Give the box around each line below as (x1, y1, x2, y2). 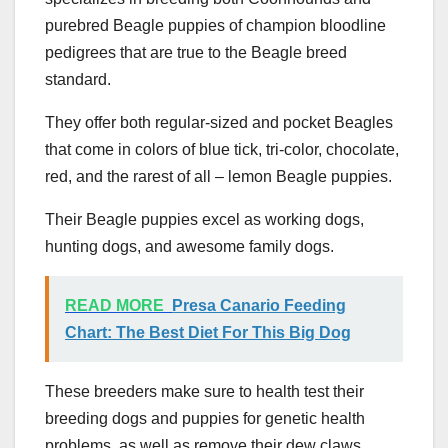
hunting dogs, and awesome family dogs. (45, 238, 334, 256)
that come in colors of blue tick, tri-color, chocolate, (45, 141, 399, 159)
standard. (45, 71, 111, 89)
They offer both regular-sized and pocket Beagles (45, 114, 393, 132)
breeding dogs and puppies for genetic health (45, 410, 365, 428)
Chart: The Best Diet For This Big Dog (65, 324, 351, 342)
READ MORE (65, 297, 164, 315)
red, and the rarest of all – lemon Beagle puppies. (45, 168, 392, 186)
